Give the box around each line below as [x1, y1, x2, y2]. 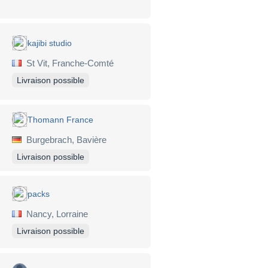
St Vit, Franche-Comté [22, 58, 114, 69]
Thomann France [28, 114, 93, 124]
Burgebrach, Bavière [22, 134, 106, 145]
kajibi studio [28, 38, 72, 48]
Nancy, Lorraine [22, 208, 88, 219]
